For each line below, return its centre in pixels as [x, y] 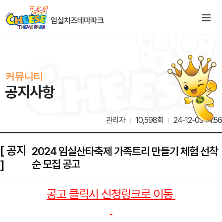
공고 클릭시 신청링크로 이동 [111, 194]
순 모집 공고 [56, 164]
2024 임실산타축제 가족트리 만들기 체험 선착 [125, 151]
